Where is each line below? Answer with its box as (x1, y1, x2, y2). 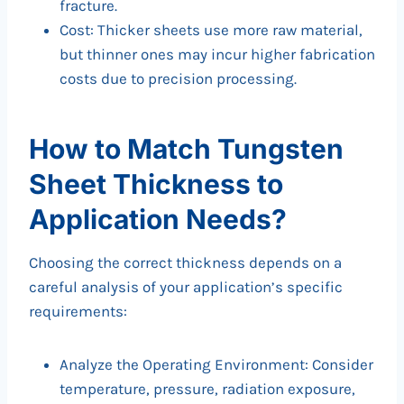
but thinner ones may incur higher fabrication (60, 45, 375, 64)
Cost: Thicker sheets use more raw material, (60, 21, 363, 40)
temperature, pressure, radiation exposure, (60, 380, 355, 399)
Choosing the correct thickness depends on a (29, 253, 342, 272)
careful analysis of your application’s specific (29, 278, 343, 297)
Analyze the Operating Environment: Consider (60, 355, 373, 374)
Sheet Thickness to (29, 168, 283, 201)
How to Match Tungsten (29, 133, 344, 166)
